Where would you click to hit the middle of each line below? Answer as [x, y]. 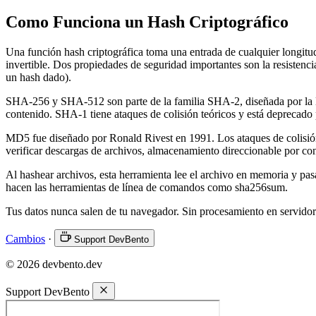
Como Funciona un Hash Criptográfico [147, 22]
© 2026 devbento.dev [54, 264]
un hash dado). [38, 77]
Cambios [25, 238]
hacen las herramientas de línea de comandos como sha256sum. [147, 187]
